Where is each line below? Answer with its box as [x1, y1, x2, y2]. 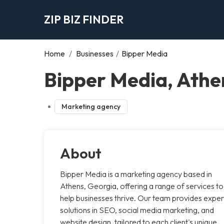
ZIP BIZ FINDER [44, 12, 123, 26]
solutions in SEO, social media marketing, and [60, 204, 214, 215]
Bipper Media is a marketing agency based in [60, 168, 212, 179]
